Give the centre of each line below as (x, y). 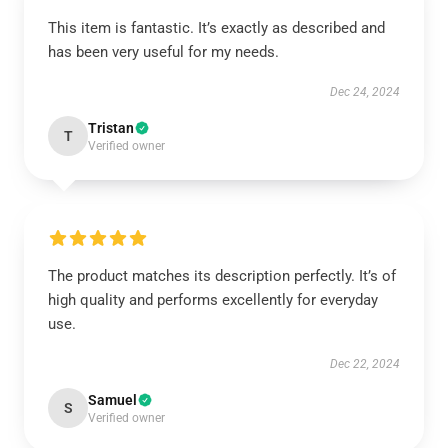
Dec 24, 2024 (365, 92)
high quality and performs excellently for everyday (213, 300)
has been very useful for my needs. (163, 52)
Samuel (112, 400)
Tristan (111, 128)
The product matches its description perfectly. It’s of (222, 276)
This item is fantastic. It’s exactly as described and (216, 28)
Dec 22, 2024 (365, 364)
